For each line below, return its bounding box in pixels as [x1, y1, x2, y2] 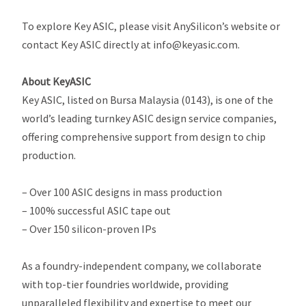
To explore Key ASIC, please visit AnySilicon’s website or [22, 19, 281, 33]
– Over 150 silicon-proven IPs [22, 222, 157, 236]
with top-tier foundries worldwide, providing [22, 277, 229, 291]
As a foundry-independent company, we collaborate [22, 259, 262, 273]
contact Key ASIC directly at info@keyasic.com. [22, 38, 240, 51]
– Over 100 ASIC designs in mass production [22, 185, 223, 199]
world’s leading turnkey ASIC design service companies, [22, 111, 277, 125]
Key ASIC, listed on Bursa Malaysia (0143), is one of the [22, 93, 274, 107]
